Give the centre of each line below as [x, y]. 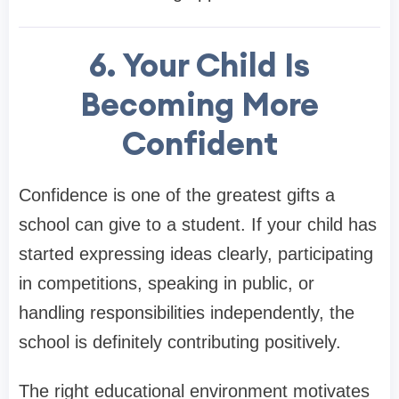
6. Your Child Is [199, 65]
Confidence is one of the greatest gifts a [177, 195]
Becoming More [199, 104]
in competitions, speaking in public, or [167, 283]
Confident [199, 143]
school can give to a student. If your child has [198, 224]
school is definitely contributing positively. [180, 342]
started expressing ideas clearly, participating [196, 253]
